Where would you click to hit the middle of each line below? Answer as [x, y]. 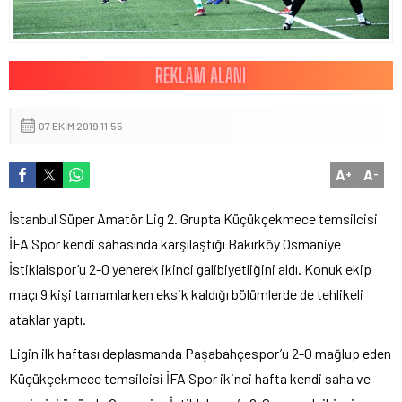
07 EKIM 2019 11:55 [81, 125]
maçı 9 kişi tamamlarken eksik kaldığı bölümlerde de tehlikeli [186, 293]
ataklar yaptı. [48, 319]
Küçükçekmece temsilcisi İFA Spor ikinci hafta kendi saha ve [190, 378]
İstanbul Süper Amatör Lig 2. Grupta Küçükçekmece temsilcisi [193, 218]
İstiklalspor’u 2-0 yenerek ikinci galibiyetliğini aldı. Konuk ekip [190, 268]
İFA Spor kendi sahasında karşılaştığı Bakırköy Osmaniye [175, 243]
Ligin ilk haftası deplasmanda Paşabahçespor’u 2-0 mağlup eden [200, 353]
